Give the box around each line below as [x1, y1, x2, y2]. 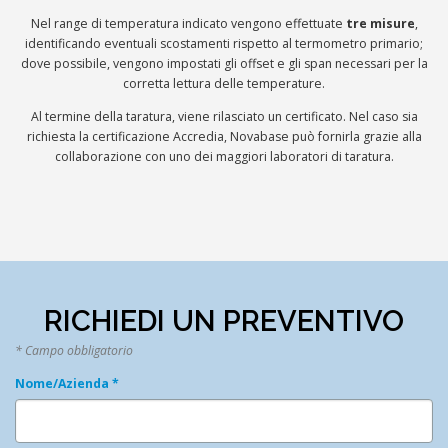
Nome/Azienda [15, 374, 112, 392]
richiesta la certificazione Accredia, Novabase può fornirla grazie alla [26, 128, 422, 146]
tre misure [342, 15, 415, 33]
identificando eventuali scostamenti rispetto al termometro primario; [25, 35, 423, 53]
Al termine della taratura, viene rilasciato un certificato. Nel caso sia [30, 108, 418, 126]
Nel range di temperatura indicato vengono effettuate [30, 15, 343, 33]
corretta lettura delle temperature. [123, 75, 325, 93]
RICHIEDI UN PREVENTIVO [44, 303, 404, 338]
